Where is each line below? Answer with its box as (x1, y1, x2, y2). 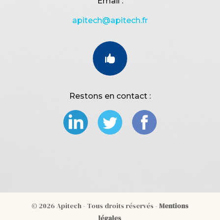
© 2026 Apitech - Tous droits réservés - (31, 201, 159, 211)
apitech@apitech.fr (72, 16, 148, 26)
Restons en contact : (69, 91, 151, 101)
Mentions (159, 201, 189, 211)
